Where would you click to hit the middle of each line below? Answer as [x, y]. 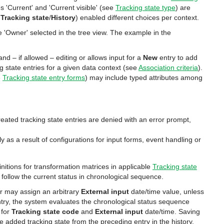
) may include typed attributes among [144, 77]
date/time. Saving [171, 211]
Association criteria [168, 67]
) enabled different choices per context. [137, 17]
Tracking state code [45, 211]
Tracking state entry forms [44, 77]
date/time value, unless [166, 191]
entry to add [178, 57]
